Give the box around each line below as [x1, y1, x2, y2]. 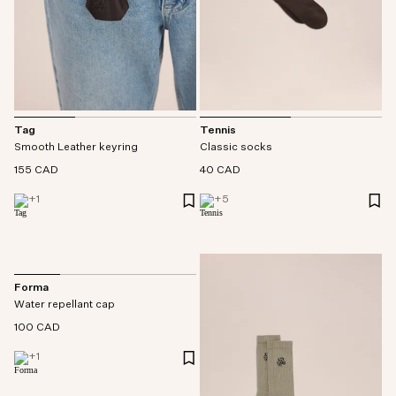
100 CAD [14, 323, 60, 334]
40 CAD [200, 165, 240, 177]
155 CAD [14, 164, 58, 176]
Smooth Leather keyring [14, 141, 138, 153]
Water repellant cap [14, 300, 115, 311]
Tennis [200, 126, 236, 137]
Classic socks [200, 142, 272, 154]
